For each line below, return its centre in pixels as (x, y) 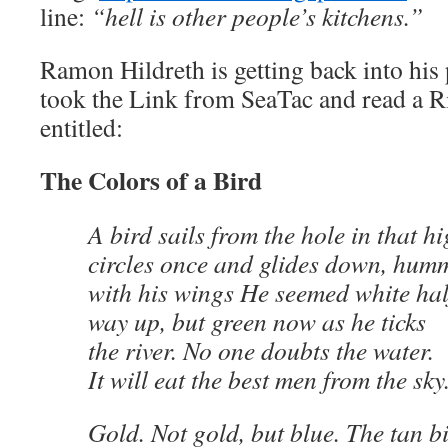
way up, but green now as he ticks (257, 321)
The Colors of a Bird (151, 180)
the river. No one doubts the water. (261, 350)
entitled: (81, 127)
